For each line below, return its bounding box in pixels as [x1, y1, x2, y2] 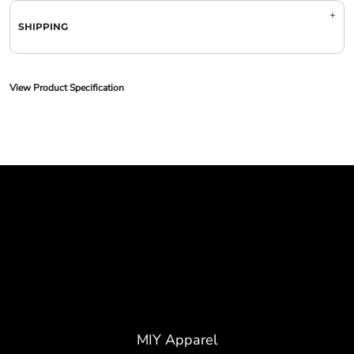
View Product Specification [9, 81, 124, 95]
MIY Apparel [137, 330, 217, 349]
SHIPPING [17, 21, 68, 33]
